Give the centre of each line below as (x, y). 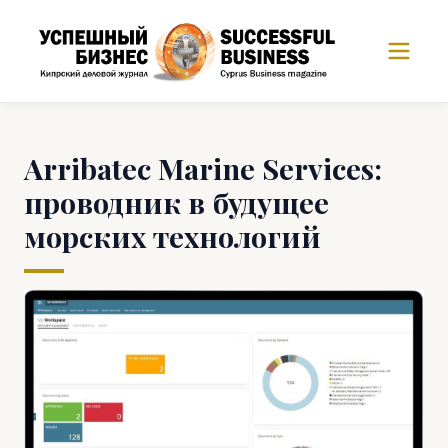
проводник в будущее (176, 202)
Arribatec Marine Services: (203, 168)
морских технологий (172, 236)
